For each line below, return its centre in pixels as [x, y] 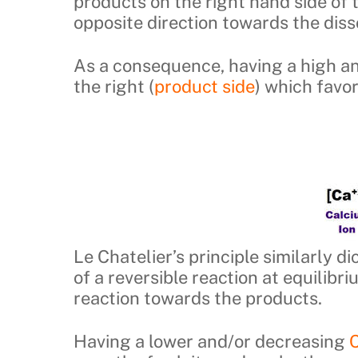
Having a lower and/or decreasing [211, 342]
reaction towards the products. [198, 298]
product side [205, 87]
